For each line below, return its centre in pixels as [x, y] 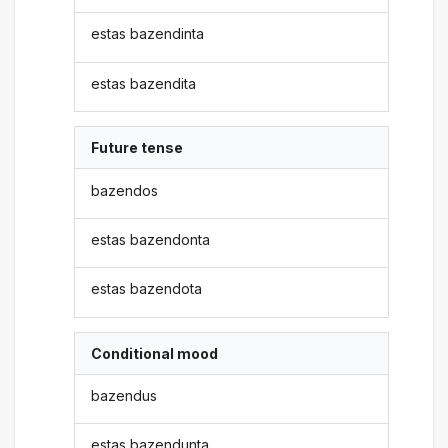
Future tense [137, 148]
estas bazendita [144, 83]
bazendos [125, 190]
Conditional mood [155, 353]
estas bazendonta [151, 239]
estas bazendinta [148, 34]
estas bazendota [147, 289]
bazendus [124, 396]
